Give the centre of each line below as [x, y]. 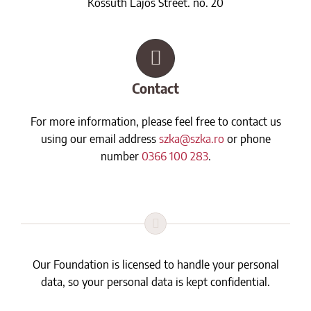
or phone [247, 138]
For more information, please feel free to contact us [155, 120]
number [121, 155]
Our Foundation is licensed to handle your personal [155, 263]
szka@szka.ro [191, 138]
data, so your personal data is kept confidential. [155, 281]
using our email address [100, 138]
